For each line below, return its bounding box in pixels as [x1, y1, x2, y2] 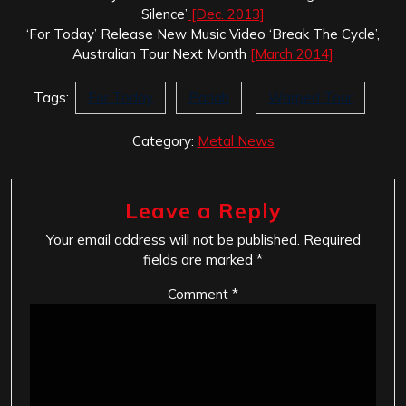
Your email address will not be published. [45, 230, 300, 248]
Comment [168, 285, 232, 303]
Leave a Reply [124, 196, 282, 224]
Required [303, 230, 361, 248]
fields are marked [143, 250, 256, 268]
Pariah [188, 88, 229, 106]
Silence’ [141, 5, 188, 23]
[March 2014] [250, 44, 333, 63]
